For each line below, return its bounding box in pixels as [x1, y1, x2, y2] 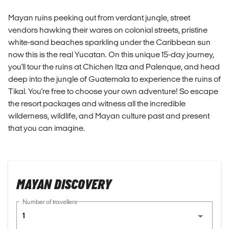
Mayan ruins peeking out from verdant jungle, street [8, 13, 190, 22]
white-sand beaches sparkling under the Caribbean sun [8, 37, 211, 47]
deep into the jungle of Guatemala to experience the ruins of [8, 74, 221, 83]
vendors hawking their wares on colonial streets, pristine [8, 25, 208, 34]
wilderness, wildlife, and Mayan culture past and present [8, 111, 210, 120]
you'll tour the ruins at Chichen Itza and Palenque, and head [8, 62, 220, 71]
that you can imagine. [8, 123, 85, 132]
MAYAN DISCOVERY [16, 176, 111, 193]
